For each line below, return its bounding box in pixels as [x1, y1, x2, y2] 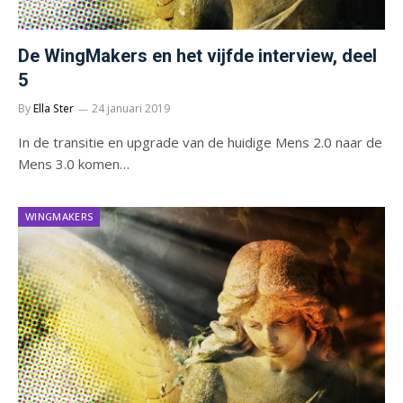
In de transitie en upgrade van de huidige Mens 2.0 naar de [18, 132, 382, 151]
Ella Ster [33, 100, 74, 116]
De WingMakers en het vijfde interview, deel [18, 44, 377, 67]
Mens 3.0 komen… [18, 154, 130, 173]
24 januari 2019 [92, 100, 170, 116]
